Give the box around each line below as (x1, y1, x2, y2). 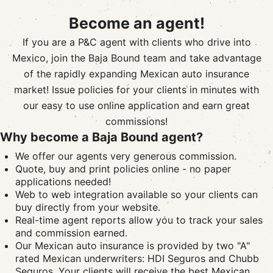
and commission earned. (15, 227, 127, 239)
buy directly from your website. (15, 201, 160, 213)
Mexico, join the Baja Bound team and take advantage (12, 52, 261, 64)
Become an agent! (68, 14, 205, 32)
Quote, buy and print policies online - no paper (15, 163, 231, 175)
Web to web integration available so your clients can (15, 188, 258, 200)
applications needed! (15, 175, 111, 188)
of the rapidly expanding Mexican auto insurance (24, 68, 249, 80)
